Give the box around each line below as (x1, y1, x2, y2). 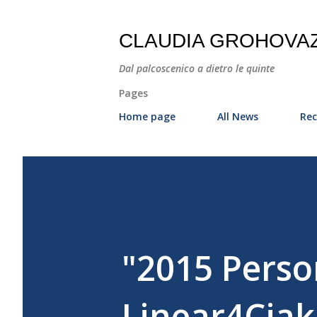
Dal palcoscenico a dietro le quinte (119, 62, 275, 75)
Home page (119, 110, 175, 123)
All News (217, 110, 258, 123)
